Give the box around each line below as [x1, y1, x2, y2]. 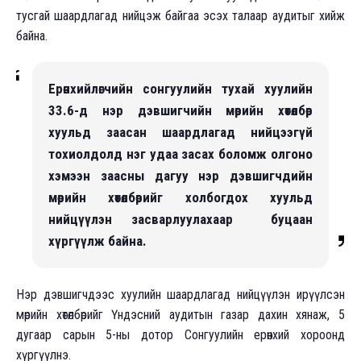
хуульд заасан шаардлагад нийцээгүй [48, 123, 313, 140]
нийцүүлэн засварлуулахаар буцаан [48, 210, 313, 227]
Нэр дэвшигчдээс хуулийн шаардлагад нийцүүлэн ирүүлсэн [16, 286, 345, 302]
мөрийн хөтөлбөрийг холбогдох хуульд [48, 189, 313, 205]
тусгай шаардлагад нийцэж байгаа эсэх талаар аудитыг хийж [16, 7, 345, 23]
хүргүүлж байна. [48, 232, 147, 249]
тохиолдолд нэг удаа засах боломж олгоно [48, 145, 313, 162]
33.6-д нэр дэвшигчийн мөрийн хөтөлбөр [48, 102, 313, 118]
